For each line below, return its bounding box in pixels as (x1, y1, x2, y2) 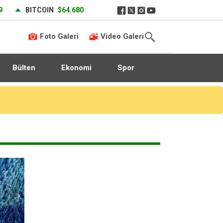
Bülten (12, 63, 35, 72)
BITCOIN (24, 6, 55, 14)
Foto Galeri (38, 31, 79, 41)
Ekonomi (61, 63, 92, 72)
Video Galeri (99, 31, 144, 41)
